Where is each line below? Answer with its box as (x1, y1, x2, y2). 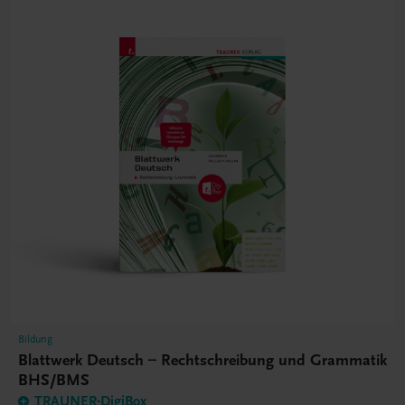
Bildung (18, 333, 52, 346)
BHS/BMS (18, 371, 89, 391)
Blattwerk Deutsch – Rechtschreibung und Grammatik (18, 351, 387, 371)
